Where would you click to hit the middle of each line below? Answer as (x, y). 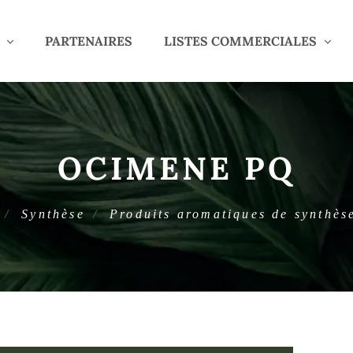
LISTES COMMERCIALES (240, 41)
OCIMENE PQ (176, 168)
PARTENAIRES (88, 41)
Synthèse (53, 214)
